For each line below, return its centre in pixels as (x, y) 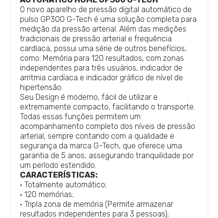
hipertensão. (41, 87)
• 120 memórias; (47, 194)
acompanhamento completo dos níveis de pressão (108, 126)
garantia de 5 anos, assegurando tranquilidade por (107, 155)
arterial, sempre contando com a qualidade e (97, 136)
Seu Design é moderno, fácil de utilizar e (89, 97)
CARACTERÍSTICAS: (59, 175)
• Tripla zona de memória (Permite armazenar (97, 204)
